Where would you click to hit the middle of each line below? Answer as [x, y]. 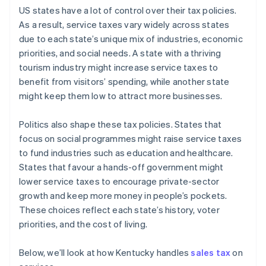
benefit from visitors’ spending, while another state [124, 82]
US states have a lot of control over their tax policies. [128, 10]
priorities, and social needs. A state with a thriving [120, 53]
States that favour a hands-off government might [121, 167]
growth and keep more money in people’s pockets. [123, 196]
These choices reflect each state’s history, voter [119, 210]
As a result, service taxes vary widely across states [124, 25]
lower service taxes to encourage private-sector [119, 181]
